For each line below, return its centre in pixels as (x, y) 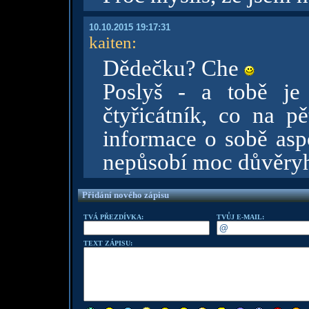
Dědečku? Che (173, 68)
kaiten (110, 42)
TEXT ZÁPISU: (108, 243)
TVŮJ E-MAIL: (240, 217)
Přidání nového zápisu (125, 195)
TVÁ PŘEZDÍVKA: (113, 217)
